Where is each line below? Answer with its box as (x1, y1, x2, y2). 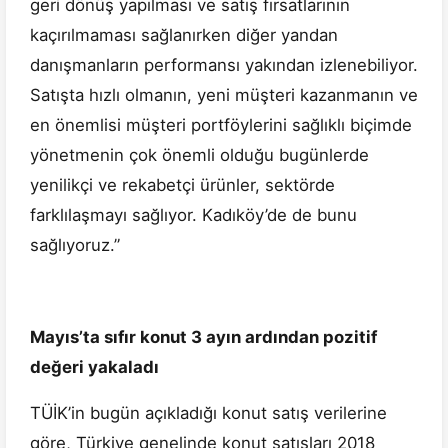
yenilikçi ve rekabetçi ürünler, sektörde (30, 175, 335, 196)
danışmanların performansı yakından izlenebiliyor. (30, 55, 418, 76)
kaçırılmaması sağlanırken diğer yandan (30, 25, 338, 46)
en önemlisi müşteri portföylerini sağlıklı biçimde (30, 115, 412, 136)
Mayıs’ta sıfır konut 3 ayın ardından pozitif (30, 327, 377, 348)
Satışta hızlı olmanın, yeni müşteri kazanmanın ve (30, 85, 418, 106)
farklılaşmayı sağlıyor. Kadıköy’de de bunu (30, 205, 357, 226)
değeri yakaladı (30, 357, 159, 378)
